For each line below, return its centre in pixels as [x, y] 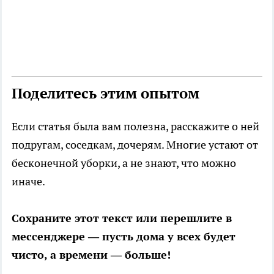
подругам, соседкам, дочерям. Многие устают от [135, 145]
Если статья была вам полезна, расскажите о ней [135, 127]
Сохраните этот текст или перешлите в [122, 218]
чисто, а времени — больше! [91, 255]
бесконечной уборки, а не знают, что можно [124, 163]
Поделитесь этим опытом [106, 94]
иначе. [28, 182]
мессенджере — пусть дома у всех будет [124, 237]
